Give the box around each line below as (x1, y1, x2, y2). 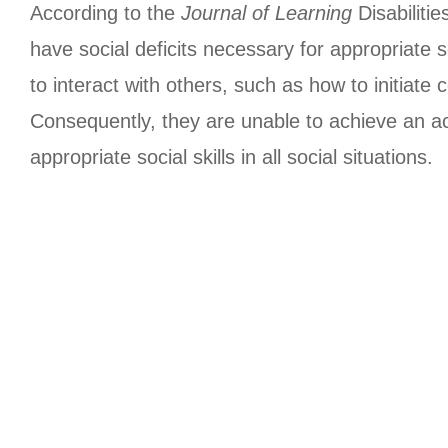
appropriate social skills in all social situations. (30, 146, 433, 169)
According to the (30, 2, 181, 25)
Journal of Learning (181, 2, 358, 25)
